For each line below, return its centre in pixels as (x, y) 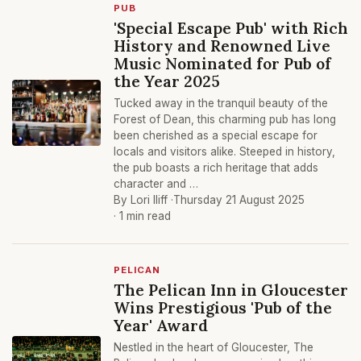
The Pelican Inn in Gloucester (231, 290)
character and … (156, 184)
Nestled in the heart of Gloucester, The (214, 347)
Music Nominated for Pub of (222, 63)
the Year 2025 (167, 81)
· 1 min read (142, 216)
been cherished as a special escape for (216, 135)
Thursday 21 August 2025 (239, 200)
